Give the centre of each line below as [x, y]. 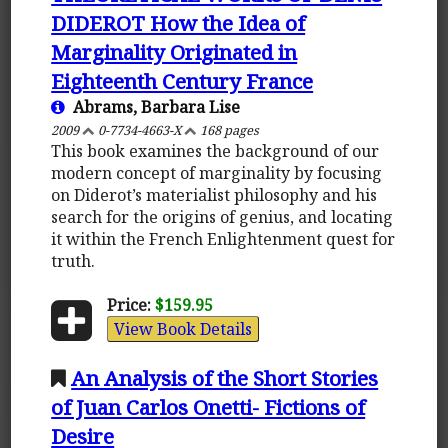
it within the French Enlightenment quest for [223, 238]
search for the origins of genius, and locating [222, 216]
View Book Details [182, 328]
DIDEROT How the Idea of [178, 22]
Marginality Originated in [174, 51]
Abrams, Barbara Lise [153, 106]
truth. [73, 260]
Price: [128, 304]
